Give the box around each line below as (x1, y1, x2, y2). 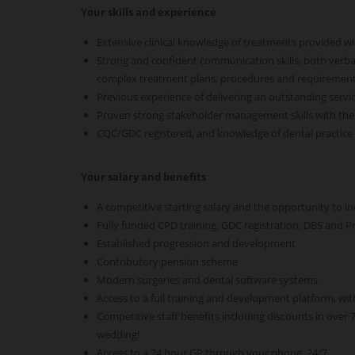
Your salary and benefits (81, 170, 206, 184)
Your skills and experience (81, 5, 216, 19)
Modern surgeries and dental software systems (97, 273, 318, 287)
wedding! (97, 327, 139, 342)
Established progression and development (97, 236, 296, 250)
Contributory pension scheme (97, 254, 238, 269)
